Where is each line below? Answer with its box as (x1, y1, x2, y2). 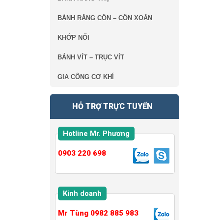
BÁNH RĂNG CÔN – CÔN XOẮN (57, 14, 152, 22)
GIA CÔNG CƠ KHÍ (57, 73, 114, 81)
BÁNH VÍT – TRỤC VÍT (57, 54, 124, 61)
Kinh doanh (62, 189, 102, 198)
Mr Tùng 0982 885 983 (57, 209, 138, 218)
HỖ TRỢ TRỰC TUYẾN (72, 102, 153, 111)
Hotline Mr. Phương (62, 129, 130, 138)
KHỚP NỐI (57, 34, 89, 41)
